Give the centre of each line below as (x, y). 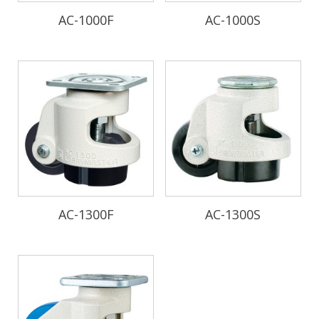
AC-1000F (86, 20)
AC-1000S (233, 20)
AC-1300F (86, 215)
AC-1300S (233, 215)
